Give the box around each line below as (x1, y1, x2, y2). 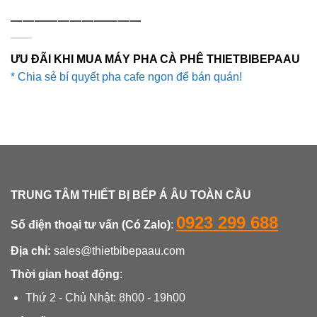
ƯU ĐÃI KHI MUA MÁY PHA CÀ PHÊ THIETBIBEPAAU (11, 52, 300, 65)
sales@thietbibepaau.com (51, 244, 185, 257)
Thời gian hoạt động (11, 267, 120, 280)
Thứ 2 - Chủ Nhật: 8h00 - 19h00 (25, 291, 185, 304)
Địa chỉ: (11, 244, 51, 257)
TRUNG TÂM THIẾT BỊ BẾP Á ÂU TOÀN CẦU (11, 188, 251, 201)
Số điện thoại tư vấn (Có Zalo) (11, 218, 171, 231)
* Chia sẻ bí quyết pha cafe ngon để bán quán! (11, 70, 242, 83)
